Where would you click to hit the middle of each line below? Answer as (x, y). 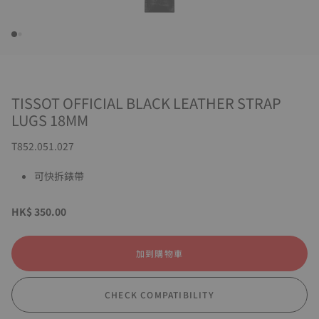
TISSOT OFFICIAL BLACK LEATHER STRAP (146, 103)
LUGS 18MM (50, 120)
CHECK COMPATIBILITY (159, 294)
